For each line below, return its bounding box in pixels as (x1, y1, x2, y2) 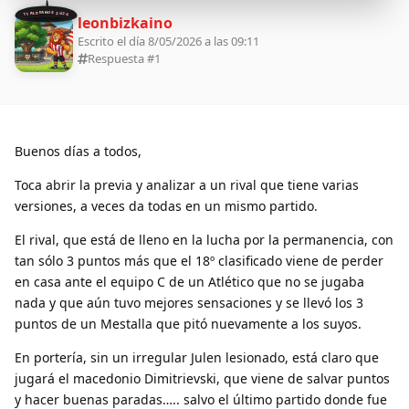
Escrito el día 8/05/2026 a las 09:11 (78, 32, 259, 49)
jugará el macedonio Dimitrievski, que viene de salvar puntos (15, 369, 390, 387)
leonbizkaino (78, 12, 173, 33)
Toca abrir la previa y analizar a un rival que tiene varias (15, 175, 359, 194)
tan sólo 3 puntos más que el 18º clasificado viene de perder (15, 251, 383, 269)
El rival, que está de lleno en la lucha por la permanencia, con (15, 230, 393, 248)
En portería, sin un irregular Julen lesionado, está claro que (15, 348, 379, 366)
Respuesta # (88, 49, 154, 67)
